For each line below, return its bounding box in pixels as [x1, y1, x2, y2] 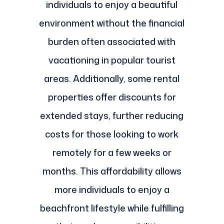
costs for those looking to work [45, 127, 179, 141]
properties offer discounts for [47, 90, 176, 104]
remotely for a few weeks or [52, 146, 171, 159]
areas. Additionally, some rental [44, 72, 180, 85]
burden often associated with [48, 35, 176, 48]
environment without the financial [39, 16, 185, 30]
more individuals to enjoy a [54, 183, 169, 196]
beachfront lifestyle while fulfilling [39, 201, 184, 215]
